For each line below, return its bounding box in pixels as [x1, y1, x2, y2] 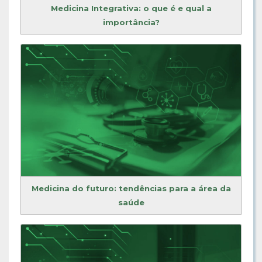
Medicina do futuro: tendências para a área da [31, 184, 231, 194]
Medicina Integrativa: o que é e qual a [50, 3, 212, 13]
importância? [102, 17, 160, 27]
